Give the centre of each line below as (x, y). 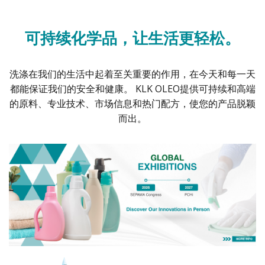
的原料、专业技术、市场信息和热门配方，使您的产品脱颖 (132, 104)
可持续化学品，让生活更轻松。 (132, 38)
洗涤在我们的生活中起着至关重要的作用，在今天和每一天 (132, 74)
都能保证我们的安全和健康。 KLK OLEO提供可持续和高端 (132, 89)
